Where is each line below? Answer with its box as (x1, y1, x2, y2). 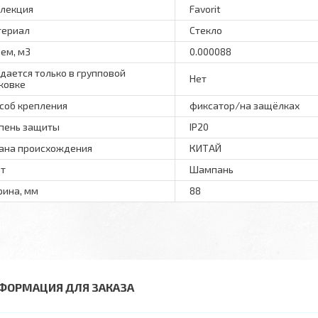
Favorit (190, 3, 221, 15)
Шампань (190, 163, 234, 175)
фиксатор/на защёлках (190, 99, 300, 111)
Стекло (190, 24, 222, 36)
